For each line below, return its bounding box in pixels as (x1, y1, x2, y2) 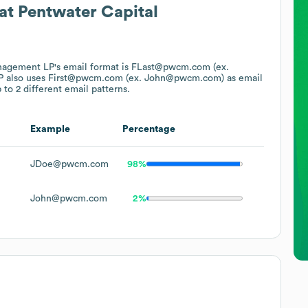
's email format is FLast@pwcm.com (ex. (54, 62, 229, 72)
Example (30, 124, 70, 134)
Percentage (122, 124, 175, 134)
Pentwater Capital (18, 3, 158, 21)
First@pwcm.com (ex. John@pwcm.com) (48, 73, 224, 83)
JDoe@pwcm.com (30, 159, 109, 169)
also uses (3, 73, 48, 83)
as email (224, 73, 263, 83)
